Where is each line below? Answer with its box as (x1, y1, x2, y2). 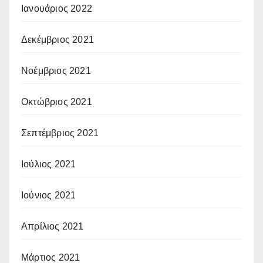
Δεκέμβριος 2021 (21, 34, 94, 45)
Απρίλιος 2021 (21, 221, 84, 231)
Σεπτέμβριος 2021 (21, 127, 99, 138)
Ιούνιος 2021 (21, 190, 76, 200)
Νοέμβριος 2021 (21, 65, 91, 76)
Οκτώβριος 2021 (21, 96, 92, 107)
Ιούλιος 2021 (21, 159, 76, 169)
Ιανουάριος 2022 (21, 3, 92, 14)
